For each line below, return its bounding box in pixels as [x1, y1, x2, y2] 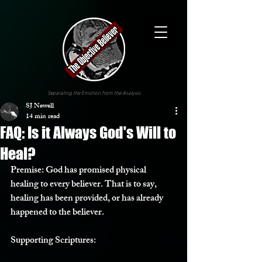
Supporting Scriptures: [11, 233, 98, 250]
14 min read [26, 111, 60, 123]
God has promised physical [44, 163, 148, 180]
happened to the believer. [11, 205, 104, 222]
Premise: [11, 163, 44, 180]
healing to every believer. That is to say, [11, 177, 158, 194]
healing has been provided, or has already [11, 191, 165, 208]
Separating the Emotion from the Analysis [47, 87, 140, 98]
